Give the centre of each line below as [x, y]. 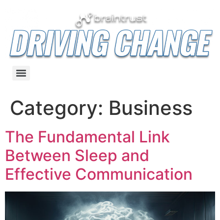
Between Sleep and [77, 156]
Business [151, 108]
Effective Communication [99, 174]
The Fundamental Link [87, 137]
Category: [59, 108]
